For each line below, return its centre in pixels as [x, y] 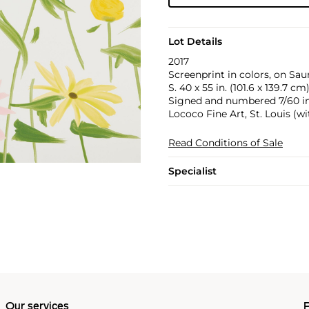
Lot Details [195, 41]
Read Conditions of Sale [225, 143]
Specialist [192, 171]
